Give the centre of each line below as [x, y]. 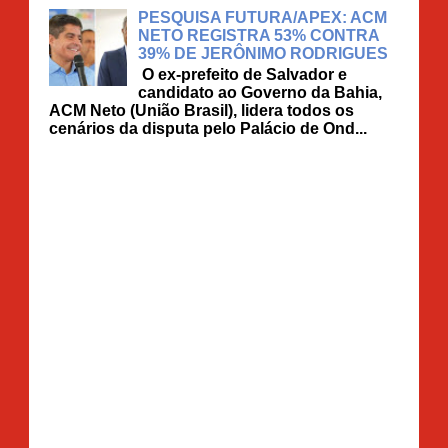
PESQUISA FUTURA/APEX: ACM [263, 17]
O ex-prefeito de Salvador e [243, 74]
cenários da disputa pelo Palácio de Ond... [208, 128]
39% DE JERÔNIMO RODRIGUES [263, 53]
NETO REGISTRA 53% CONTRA [259, 35]
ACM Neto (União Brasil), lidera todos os [201, 110]
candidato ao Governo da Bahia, [260, 92]
